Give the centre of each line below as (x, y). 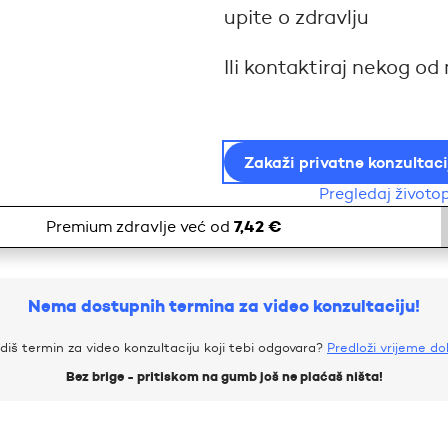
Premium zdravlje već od (140, 226)
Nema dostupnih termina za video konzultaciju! (224, 305)
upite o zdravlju (296, 16)
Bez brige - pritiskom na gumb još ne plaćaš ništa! (224, 376)
